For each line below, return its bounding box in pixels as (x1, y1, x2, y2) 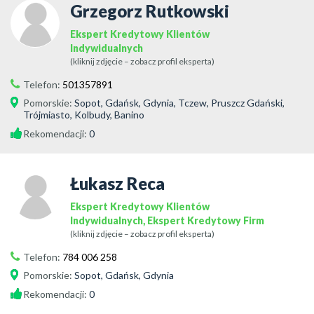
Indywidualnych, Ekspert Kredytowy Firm (70, 214, 264, 226)
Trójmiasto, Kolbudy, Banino (23, 109, 144, 121)
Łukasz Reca (70, 173, 165, 193)
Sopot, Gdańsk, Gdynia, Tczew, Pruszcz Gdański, (74, 97, 285, 109)
